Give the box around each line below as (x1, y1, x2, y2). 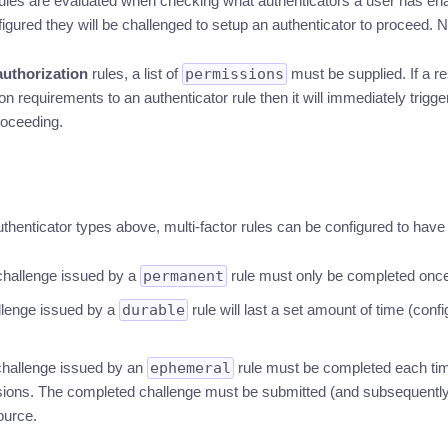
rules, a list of (87, 65, 182, 82)
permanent (142, 267, 224, 285)
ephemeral (149, 359, 231, 377)
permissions (184, 65, 284, 83)
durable (121, 301, 185, 319)
